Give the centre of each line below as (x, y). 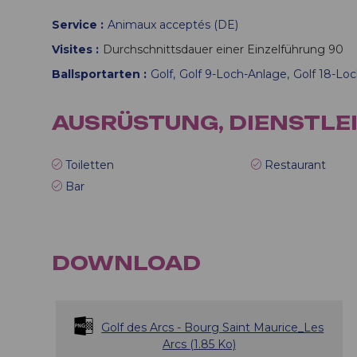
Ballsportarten (98, 74)
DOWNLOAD (126, 263)
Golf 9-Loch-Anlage (233, 74)
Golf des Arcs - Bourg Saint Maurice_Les (213, 328)
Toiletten (90, 165)
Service (76, 25)
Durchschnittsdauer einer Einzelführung (214, 49)
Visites (74, 49)
